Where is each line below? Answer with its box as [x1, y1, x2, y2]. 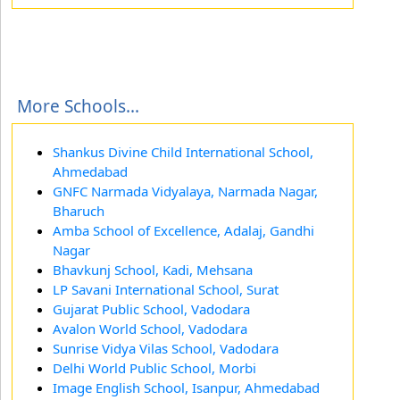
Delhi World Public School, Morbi [53, 358, 256, 377]
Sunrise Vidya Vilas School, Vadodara [53, 338, 279, 357]
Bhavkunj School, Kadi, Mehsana [53, 260, 253, 279]
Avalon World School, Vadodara [53, 319, 247, 337]
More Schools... [17, 94, 139, 118]
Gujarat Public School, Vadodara [53, 299, 250, 318]
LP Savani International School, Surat [53, 279, 279, 298]
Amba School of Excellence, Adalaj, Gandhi [53, 221, 314, 239]
